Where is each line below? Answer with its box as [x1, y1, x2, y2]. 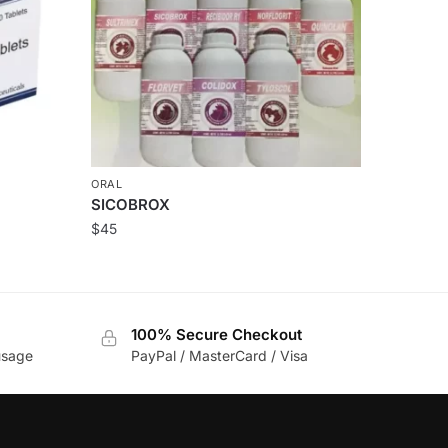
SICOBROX [90, 195, 170, 215]
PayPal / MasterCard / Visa [130, 347, 308, 365]
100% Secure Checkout [130, 325, 302, 345]
